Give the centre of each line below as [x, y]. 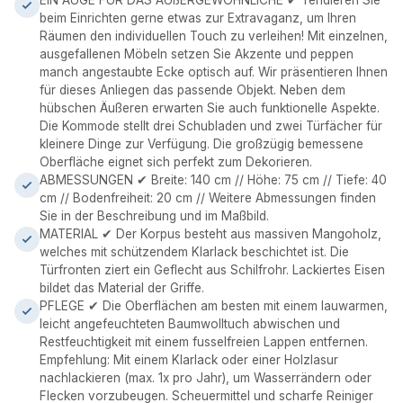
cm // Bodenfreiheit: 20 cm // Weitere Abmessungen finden [208, 198]
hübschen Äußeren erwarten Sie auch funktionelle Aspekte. [210, 108]
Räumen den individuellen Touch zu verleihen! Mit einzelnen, [214, 36]
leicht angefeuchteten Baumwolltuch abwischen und [190, 324]
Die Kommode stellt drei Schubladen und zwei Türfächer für [211, 126]
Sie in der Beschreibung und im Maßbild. [154, 216]
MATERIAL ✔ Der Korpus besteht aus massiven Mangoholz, [210, 234]
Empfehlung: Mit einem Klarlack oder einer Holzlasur [189, 360]
